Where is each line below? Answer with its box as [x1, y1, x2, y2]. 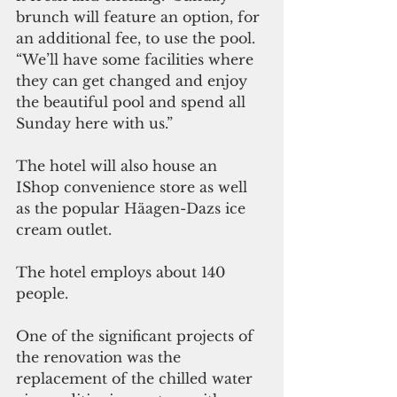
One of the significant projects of [16, 327, 258, 346]
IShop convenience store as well [16, 178, 252, 197]
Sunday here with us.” [16, 114, 173, 133]
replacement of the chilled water [16, 370, 257, 388]
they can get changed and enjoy [16, 72, 252, 90]
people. [16, 284, 77, 303]
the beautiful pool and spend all [16, 93, 250, 112]
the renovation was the [16, 348, 185, 367]
